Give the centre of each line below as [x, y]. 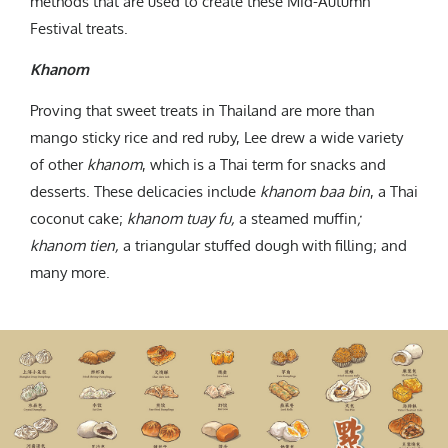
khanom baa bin [315, 192]
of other [58, 165]
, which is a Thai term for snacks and [264, 165]
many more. [70, 273]
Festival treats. [79, 29]
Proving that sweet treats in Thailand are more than [202, 111]
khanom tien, [76, 246]
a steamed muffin [298, 219]
